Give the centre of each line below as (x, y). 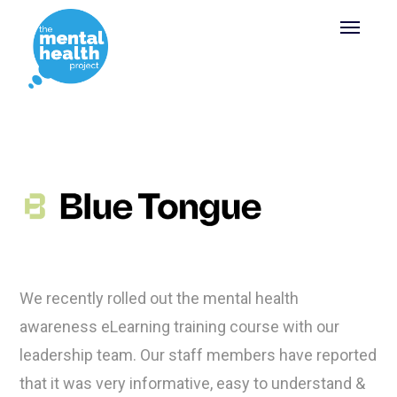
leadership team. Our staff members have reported (198, 355)
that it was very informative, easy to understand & (193, 383)
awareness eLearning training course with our (180, 327)
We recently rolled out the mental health (160, 298)
